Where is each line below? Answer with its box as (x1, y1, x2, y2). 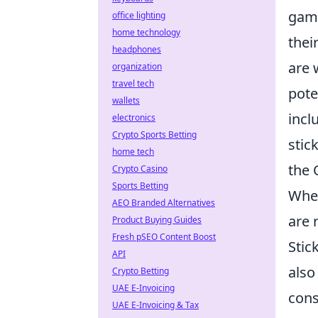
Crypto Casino (112, 163, 168, 175)
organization (112, 60, 162, 72)
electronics (112, 111, 155, 124)
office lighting (112, 9, 165, 21)
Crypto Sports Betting (112, 128, 197, 141)
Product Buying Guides (112, 214, 202, 226)
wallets (112, 94, 140, 106)
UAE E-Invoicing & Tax (112, 299, 199, 311)
